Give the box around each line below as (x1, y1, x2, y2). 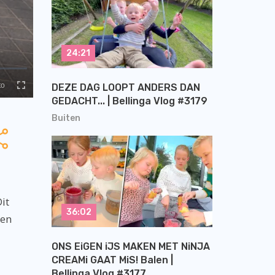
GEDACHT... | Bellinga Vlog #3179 (51, 95, 207, 107)
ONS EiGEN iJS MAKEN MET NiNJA (51, 240, 210, 252)
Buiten (51, 113, 80, 124)
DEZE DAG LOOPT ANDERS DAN (51, 82, 200, 94)
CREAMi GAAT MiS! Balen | (51, 254, 173, 266)
